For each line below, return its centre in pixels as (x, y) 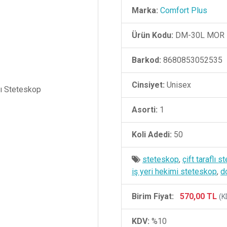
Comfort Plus (184, 10)
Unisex (178, 85)
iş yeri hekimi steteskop (174, 172)
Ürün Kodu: (153, 35)
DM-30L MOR (199, 35)
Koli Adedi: (152, 135)
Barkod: (146, 60)
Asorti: (145, 110)
